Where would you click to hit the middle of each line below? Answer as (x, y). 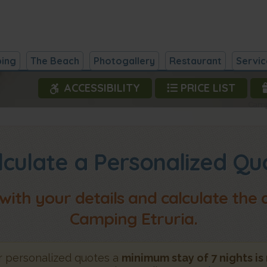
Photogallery (124, 61)
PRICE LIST (206, 88)
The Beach (55, 61)
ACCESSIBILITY (99, 88)
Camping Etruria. (133, 218)
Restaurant (195, 61)
